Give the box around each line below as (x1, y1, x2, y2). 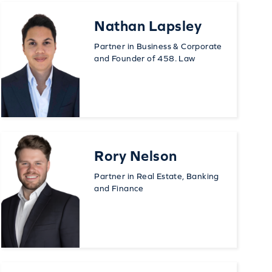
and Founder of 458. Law (94, 53, 195, 64)
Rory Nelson (94, 148, 177, 165)
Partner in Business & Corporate (94, 41, 222, 52)
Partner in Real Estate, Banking (94, 171, 219, 182)
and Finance (94, 183, 144, 194)
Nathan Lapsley (94, 18, 202, 35)
